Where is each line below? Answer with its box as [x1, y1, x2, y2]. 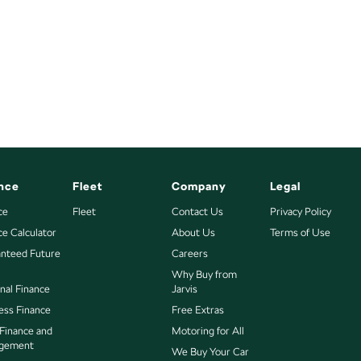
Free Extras [171, 304, 224, 316]
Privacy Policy [270, 205, 332, 218]
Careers [171, 247, 208, 259]
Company [171, 180, 226, 193]
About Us [171, 226, 215, 239]
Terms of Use [270, 226, 331, 239]
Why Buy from [171, 268, 237, 280]
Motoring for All [171, 325, 244, 337]
